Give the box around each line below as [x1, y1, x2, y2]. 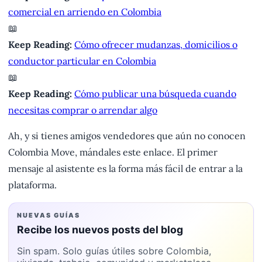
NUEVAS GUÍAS [17, 211, 80, 220]
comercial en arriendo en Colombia [8, 6, 161, 18]
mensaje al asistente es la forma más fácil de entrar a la [8, 163, 243, 175]
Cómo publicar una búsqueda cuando [74, 88, 236, 100]
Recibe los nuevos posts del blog [17, 223, 183, 236]
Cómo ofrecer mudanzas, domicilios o [74, 39, 237, 51]
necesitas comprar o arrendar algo [8, 104, 157, 116]
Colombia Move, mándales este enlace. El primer [8, 146, 218, 158]
